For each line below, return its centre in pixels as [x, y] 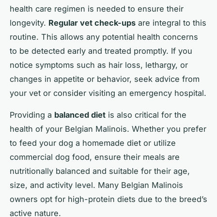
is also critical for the [146, 115]
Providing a [32, 115]
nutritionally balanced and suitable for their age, [100, 171]
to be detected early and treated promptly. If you [101, 51]
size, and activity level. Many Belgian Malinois [96, 185]
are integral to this [171, 23]
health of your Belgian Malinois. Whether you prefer [108, 129]
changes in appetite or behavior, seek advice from [105, 79]
